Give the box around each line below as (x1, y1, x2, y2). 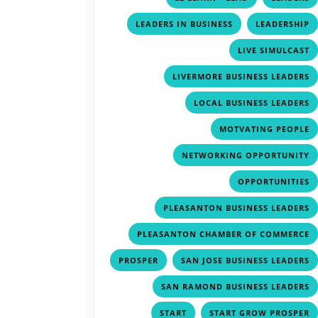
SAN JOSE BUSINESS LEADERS (181, 254, 310, 265)
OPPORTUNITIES (238, 175, 310, 187)
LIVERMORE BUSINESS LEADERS (172, 70, 310, 82)
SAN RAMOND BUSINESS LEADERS (161, 280, 310, 292)
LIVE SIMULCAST (238, 44, 310, 55)
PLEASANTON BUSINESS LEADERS (163, 202, 310, 213)
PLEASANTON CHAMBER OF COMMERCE (137, 228, 310, 239)
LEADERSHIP (256, 18, 310, 29)
